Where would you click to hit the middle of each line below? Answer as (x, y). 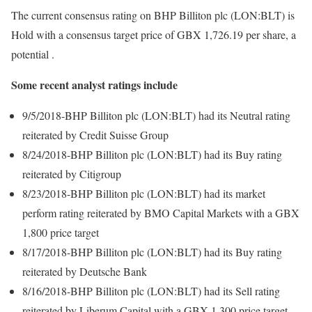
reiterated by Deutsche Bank (85, 271)
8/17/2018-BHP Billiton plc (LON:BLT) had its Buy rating (152, 252)
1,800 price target (61, 232)
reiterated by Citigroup (72, 174)
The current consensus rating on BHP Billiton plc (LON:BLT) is (153, 15)
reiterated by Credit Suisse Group (95, 135)
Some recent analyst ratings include (94, 85)
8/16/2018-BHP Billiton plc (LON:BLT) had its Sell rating (151, 291)
